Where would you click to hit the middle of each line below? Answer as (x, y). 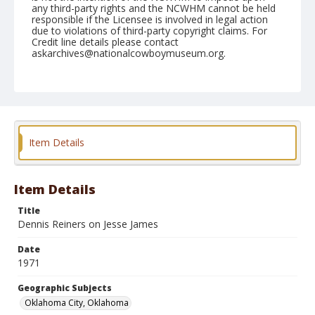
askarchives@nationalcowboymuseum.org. (129, 53)
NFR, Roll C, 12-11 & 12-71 (93, 92)
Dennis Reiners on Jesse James (88, 224)
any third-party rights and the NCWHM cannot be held (154, 8)
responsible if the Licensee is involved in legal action (150, 19)
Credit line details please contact (105, 42)
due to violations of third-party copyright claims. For (149, 31)
